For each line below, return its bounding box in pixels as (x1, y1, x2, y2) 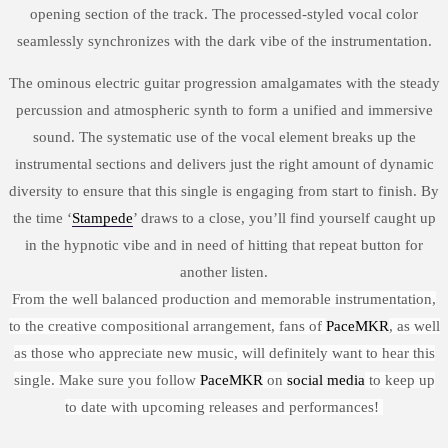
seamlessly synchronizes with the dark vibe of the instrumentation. (16, 33, 432, 50)
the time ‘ (12, 210, 72, 227)
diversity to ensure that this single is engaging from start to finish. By (9, 183, 439, 200)
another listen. (180, 264, 268, 281)
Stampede (71, 210, 133, 227)
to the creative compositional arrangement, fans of (8, 318, 326, 335)
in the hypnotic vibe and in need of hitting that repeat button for (25, 237, 423, 254)
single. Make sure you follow (13, 372, 200, 389)
